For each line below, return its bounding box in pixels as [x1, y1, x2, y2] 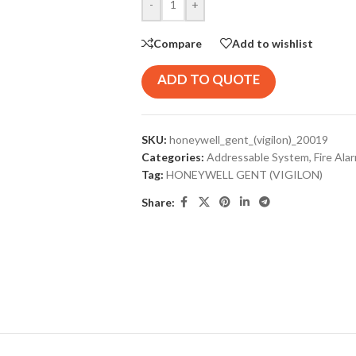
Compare [153, 36, 202, 50]
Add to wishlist [231, 36, 313, 50]
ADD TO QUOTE [157, 71, 260, 87]
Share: [141, 195, 175, 209]
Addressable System [206, 150, 309, 164]
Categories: [141, 150, 204, 164]
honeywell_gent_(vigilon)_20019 [168, 133, 328, 146]
